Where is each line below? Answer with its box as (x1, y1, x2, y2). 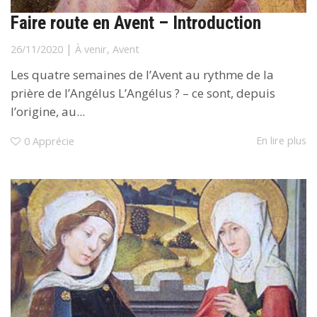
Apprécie (33, 134, 74, 148)
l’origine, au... (11, 103, 85, 120)
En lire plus (256, 133, 306, 147)
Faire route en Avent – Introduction (11, 12, 261, 34)
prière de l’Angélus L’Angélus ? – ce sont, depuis (11, 85, 275, 102)
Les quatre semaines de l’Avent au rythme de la (11, 67, 274, 83)
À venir (75, 42, 107, 57)
